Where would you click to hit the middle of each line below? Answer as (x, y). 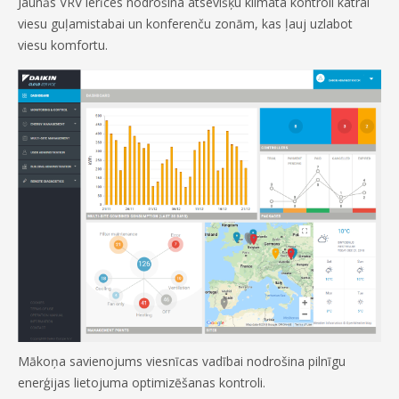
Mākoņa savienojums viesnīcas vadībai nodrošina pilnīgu (182, 362)
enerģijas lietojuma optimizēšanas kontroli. (143, 383)
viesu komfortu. (65, 45)
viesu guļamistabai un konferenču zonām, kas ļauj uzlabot (185, 24)
